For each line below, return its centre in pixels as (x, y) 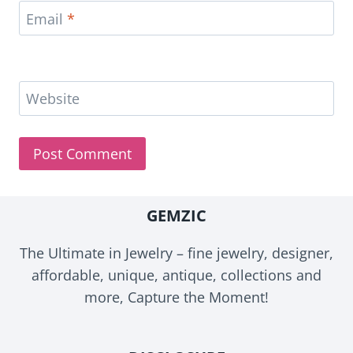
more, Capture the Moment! (176, 297)
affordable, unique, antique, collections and (176, 275)
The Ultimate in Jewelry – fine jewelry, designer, (176, 253)
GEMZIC (176, 215)
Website (53, 99)
